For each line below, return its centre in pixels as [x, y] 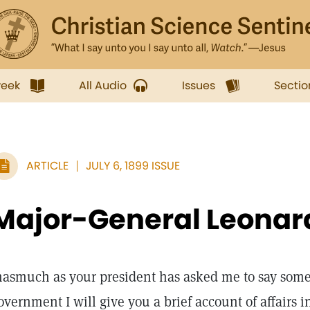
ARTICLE [47, 166]
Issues [199, 85]
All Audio [103, 85]
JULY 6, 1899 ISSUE [133, 166]
